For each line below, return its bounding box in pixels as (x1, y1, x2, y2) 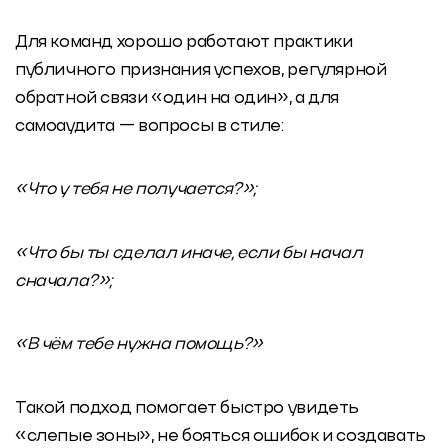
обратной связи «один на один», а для (15, 89, 339, 107)
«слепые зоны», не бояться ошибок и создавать (15, 427, 426, 445)
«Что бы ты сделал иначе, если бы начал (15, 244, 363, 262)
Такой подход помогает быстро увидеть (15, 399, 359, 417)
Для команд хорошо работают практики (15, 33, 353, 51)
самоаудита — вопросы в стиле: (15, 117, 284, 135)
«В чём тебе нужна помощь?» (15, 336, 263, 354)
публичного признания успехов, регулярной (15, 61, 387, 79)
